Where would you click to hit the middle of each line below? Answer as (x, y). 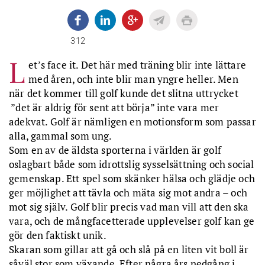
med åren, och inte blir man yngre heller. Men (133, 79)
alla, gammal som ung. (61, 135)
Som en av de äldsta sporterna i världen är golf (115, 150)
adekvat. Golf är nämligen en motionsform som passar (132, 121)
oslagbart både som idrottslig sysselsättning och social (132, 164)
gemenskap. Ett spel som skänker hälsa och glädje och (132, 178)
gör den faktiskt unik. (58, 235)
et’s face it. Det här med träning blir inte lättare (137, 64)
